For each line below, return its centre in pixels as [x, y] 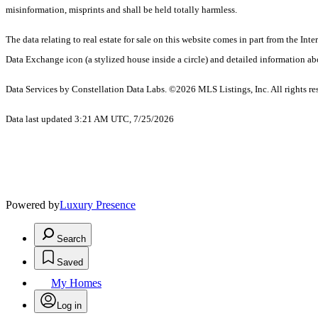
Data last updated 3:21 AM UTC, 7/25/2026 [90, 119]
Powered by [33, 205]
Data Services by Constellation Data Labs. [87, 89]
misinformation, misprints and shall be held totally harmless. [121, 10]
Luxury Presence [98, 205]
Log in [69, 306]
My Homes [76, 283]
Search [71, 239]
